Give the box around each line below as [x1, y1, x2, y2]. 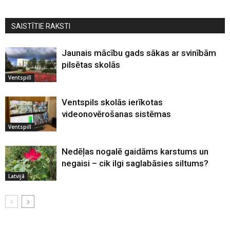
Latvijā [8, 172, 25, 180]
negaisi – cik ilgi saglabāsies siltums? [62, 158, 208, 168]
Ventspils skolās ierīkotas [62, 97, 163, 107]
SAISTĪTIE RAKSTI [11, 22, 70, 30]
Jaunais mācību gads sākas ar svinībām [62, 47, 216, 58]
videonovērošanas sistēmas [62, 108, 171, 119]
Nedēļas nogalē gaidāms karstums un [62, 146, 208, 157]
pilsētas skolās [62, 59, 120, 70]
